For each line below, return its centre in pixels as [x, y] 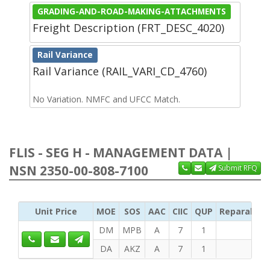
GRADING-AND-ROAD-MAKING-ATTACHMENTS [132, 11]
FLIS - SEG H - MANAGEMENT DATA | [121, 152]
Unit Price [56, 211]
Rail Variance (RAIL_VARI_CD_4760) [120, 71]
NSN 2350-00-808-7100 [79, 170]
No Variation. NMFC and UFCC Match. [106, 99]
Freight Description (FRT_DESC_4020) [128, 27]
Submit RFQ [237, 168]
